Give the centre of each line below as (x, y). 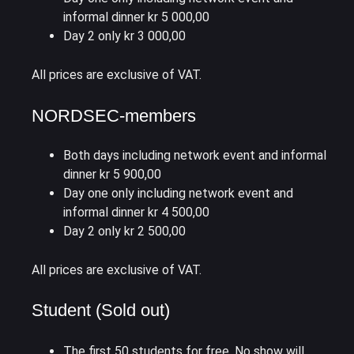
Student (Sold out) (101, 311)
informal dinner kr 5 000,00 (136, 17)
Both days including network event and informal (195, 155)
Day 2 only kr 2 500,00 (124, 231)
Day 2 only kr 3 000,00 (126, 36)
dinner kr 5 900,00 (112, 174)
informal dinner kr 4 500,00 (136, 212)
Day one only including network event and (178, 193)
